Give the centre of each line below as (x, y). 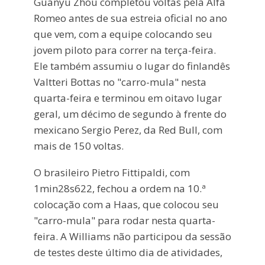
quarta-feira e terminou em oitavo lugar (127, 98)
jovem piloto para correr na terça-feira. (125, 50)
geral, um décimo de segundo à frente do (130, 114)
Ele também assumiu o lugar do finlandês (132, 66)
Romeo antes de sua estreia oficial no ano (130, 18)
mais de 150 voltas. (78, 146)
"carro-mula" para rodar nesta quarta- (124, 220)
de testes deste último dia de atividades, (128, 252)
